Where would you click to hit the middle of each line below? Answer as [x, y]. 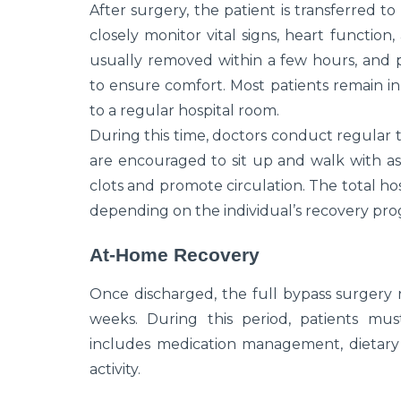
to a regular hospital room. [184, 111]
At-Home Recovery [175, 255]
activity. [115, 370]
